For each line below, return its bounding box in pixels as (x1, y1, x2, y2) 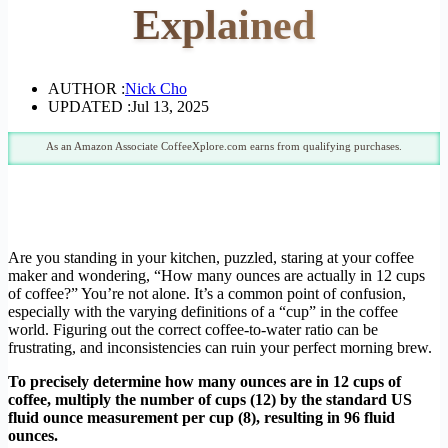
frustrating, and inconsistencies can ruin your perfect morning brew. (8, 338, 432, 356)
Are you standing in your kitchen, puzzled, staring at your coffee (8, 248, 414, 266)
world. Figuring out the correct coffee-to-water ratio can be (8, 320, 378, 338)
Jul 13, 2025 (131, 97, 209, 115)
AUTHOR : (48, 79, 125, 97)
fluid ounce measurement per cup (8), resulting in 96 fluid (8, 408, 395, 426)
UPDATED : (48, 97, 131, 115)
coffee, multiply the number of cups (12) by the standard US (8, 390, 412, 408)
